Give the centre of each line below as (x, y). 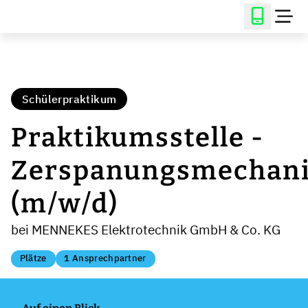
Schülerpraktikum (69, 99)
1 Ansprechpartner (105, 258)
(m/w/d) (65, 203)
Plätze (33, 258)
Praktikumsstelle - (137, 137)
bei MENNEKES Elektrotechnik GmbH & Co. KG (146, 229)
